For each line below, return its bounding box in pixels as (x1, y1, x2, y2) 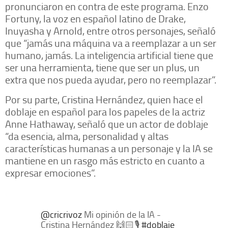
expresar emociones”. (5, 165, 96, 180)
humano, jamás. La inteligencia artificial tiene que (5, 48, 213, 63)
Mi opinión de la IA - (82, 208, 161, 221)
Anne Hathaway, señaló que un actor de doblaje (5, 117, 208, 131)
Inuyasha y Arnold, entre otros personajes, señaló (5, 23, 216, 38)
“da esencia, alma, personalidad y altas (5, 129, 168, 144)
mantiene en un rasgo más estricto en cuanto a (5, 153, 205, 168)
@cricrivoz (41, 208, 82, 221)
